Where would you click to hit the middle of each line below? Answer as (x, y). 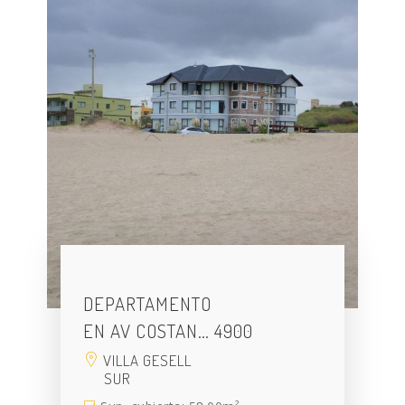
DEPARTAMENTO (148, 304)
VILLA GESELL (146, 361)
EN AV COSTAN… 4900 (169, 331)
